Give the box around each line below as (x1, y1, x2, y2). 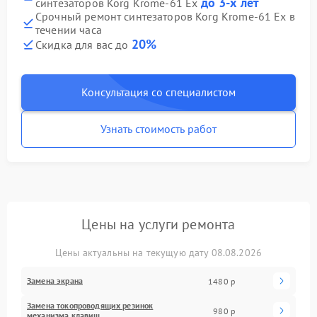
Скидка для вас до (35, 38, 132, 52)
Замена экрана (27, 275, 83, 286)
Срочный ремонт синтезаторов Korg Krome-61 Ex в (35, 9, 295, 23)
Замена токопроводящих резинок (27, 300, 154, 311)
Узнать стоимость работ (100, 122, 217, 136)
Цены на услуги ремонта (81, 215, 236, 234)
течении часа (35, 23, 102, 37)
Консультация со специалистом (81, 85, 236, 99)
